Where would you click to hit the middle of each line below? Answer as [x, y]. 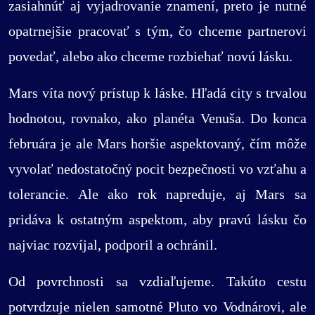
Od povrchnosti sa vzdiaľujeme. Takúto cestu [157, 281]
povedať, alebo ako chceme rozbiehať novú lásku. [150, 56]
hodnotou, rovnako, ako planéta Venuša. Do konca [157, 118]
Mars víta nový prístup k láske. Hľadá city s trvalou [157, 92]
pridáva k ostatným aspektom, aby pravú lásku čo [157, 219]
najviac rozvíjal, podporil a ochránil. [113, 244]
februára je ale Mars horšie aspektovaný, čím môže [157, 143]
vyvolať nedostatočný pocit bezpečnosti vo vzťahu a [157, 168]
